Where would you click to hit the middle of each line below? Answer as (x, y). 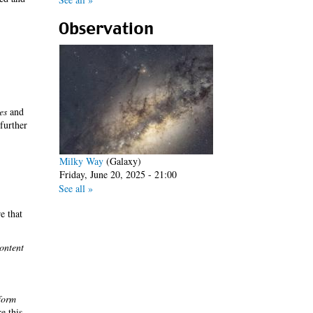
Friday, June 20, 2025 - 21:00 (118, 174)
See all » (75, 188)
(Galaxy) (122, 161)
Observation (106, 29)
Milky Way (81, 161)
